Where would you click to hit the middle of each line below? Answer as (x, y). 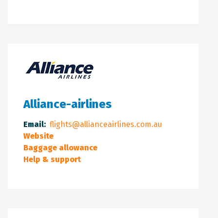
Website (38, 136)
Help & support (52, 159)
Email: (35, 124)
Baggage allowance (60, 147)
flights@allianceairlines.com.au (106, 124)
